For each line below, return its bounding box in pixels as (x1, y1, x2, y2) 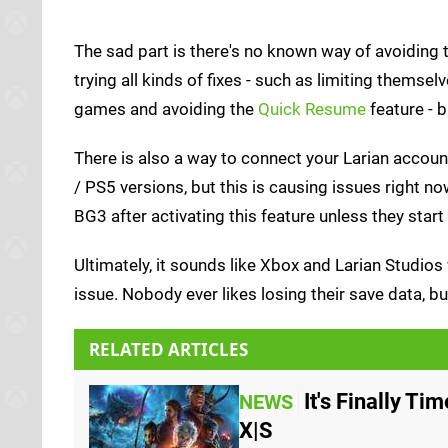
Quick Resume (258, 98, 366, 119)
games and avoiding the (74, 98, 258, 119)
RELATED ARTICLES (89, 337, 248, 361)
